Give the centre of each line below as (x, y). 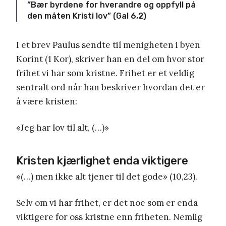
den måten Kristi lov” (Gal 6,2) (87, 16)
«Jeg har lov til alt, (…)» (63, 127)
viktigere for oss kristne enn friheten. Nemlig (109, 217)
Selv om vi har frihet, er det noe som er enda (107, 203)
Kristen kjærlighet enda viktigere (102, 160)
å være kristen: (47, 101)
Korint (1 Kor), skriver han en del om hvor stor (110, 59)
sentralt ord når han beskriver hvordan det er (110, 87)
